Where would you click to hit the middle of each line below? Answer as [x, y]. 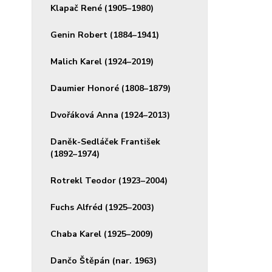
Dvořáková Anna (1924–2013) [110, 115]
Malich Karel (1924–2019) [102, 62]
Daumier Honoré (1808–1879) [110, 88]
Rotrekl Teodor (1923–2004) [109, 181]
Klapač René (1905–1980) [102, 8]
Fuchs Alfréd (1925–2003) [102, 207]
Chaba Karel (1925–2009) [102, 234]
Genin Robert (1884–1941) [105, 35]
